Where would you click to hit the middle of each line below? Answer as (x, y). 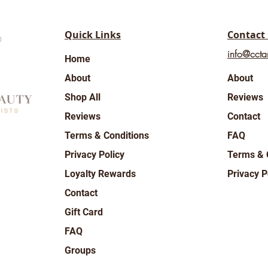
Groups (80, 251)
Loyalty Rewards (100, 174)
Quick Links (93, 35)
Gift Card (84, 212)
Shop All (83, 98)
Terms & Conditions (107, 136)
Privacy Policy (95, 155)
